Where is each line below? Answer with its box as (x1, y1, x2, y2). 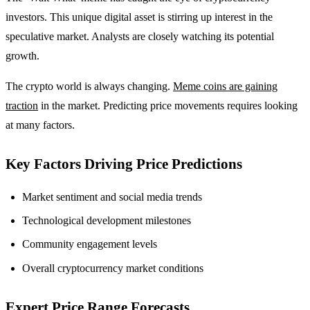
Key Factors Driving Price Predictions (6, 155, 242, 172)
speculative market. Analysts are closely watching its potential (6, 30, 274, 42)
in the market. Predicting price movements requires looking (38, 99, 298, 111)
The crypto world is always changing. (6, 80, 173, 92)
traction (6, 99, 38, 111)
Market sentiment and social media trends (22, 190, 202, 203)
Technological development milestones (22, 215, 191, 227)
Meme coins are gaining (173, 80, 277, 92)
